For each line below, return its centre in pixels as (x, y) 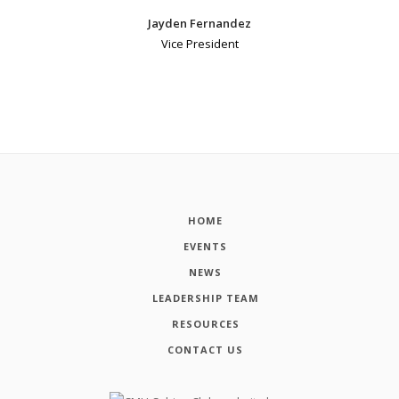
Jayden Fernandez (199, 23)
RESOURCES (205, 323)
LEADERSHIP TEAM (205, 298)
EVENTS (206, 247)
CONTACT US (206, 349)
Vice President (199, 43)
